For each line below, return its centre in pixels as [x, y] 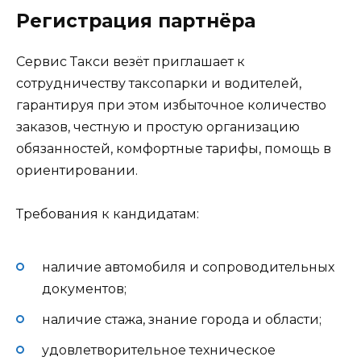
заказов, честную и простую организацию [158, 127]
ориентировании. [77, 170]
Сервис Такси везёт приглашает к [131, 62]
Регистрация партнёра [136, 21]
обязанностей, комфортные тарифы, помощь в [174, 149]
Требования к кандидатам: [108, 214]
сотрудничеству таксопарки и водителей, [159, 83]
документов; [84, 288]
